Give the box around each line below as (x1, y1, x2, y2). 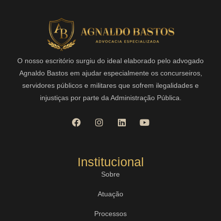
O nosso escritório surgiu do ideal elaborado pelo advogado (17, 57, 204, 65)
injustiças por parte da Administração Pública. (39, 94, 182, 102)
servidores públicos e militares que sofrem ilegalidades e (22, 81, 199, 90)
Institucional (77, 155, 144, 169)
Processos (94, 210, 127, 218)
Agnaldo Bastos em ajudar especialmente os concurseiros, (19, 69, 202, 77)
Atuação (98, 190, 123, 198)
